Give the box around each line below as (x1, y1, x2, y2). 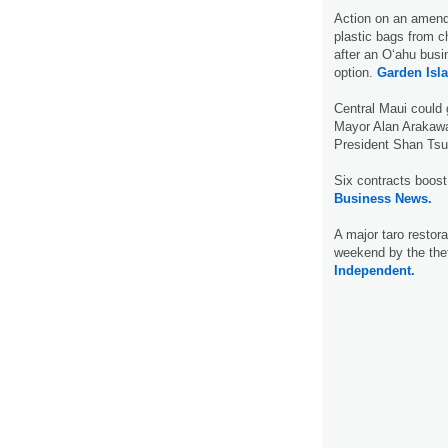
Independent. (334, 262, 415, 278)
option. (334, 64, 377, 80)
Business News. (334, 190, 432, 206)
